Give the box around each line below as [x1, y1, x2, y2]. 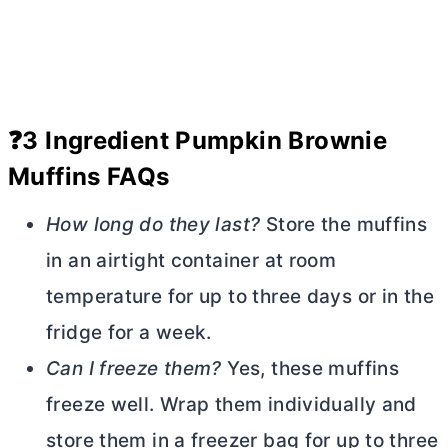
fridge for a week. [46, 321, 212, 345]
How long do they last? [46, 213, 261, 237]
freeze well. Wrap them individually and [46, 393, 417, 417]
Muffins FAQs [8, 162, 170, 192]
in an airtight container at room [46, 249, 337, 273]
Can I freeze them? [46, 357, 222, 381]
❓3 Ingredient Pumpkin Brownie [8, 126, 388, 156]
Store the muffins [260, 213, 428, 237]
